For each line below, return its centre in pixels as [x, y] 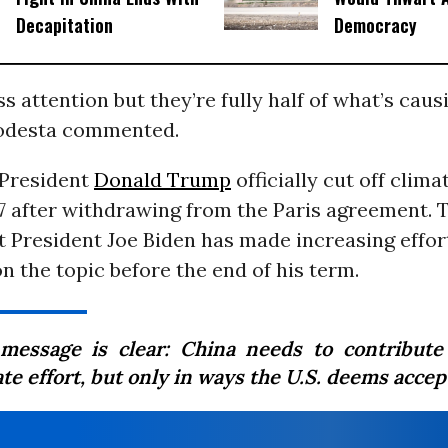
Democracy [375, 24]
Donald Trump [162, 180]
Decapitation [64, 24]
